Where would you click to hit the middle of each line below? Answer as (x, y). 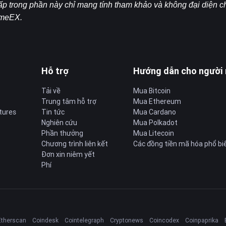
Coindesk (45, 220)
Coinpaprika (202, 220)
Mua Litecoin (154, 133)
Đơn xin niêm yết (68, 154)
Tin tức (53, 112)
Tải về (51, 91)
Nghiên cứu (59, 123)
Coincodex (164, 220)
